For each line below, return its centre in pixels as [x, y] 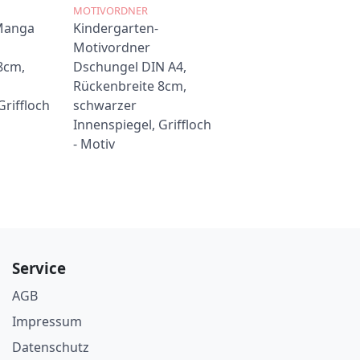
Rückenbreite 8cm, [130, 86]
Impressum [47, 321]
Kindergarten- [116, 29]
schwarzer [105, 106]
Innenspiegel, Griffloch [143, 125]
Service [39, 268]
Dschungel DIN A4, [130, 67]
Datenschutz [50, 347]
